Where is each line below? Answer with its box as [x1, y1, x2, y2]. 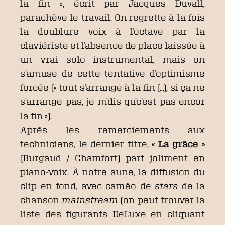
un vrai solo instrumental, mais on [20, 54, 205, 64]
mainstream [62, 194, 119, 205]
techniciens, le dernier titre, [20, 138, 152, 149]
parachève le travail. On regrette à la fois [20, 12, 205, 22]
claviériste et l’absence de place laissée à [20, 40, 205, 50]
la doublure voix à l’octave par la [20, 26, 205, 36]
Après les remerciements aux [20, 124, 205, 135]
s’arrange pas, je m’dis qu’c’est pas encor [20, 96, 205, 106]
